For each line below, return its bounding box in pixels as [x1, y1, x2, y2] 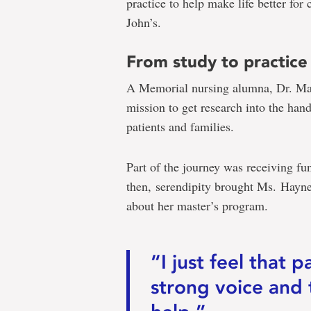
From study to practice [126, 51, 308, 72]
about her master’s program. [126, 196, 268, 214]
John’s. [126, 13, 161, 31]
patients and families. [126, 117, 234, 135]
